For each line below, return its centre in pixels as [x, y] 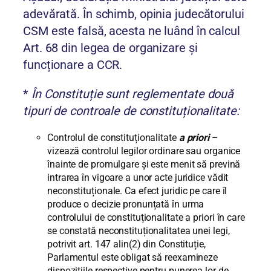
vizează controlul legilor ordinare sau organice [144, 151]
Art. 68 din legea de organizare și [110, 48]
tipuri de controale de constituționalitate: [131, 111]
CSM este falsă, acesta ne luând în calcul [132, 31]
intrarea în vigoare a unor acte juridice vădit [138, 178]
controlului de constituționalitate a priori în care [146, 218]
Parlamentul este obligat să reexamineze [133, 258]
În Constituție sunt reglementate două [132, 94]
